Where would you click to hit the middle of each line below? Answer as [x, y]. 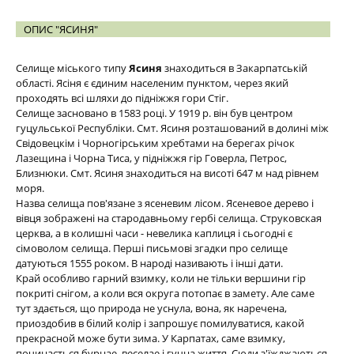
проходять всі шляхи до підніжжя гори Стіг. [122, 98]
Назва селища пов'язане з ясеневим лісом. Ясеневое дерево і [165, 203]
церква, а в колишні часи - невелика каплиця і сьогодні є [154, 233]
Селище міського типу [72, 68]
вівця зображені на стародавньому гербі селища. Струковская [169, 218]
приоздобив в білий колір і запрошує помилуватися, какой [160, 323]
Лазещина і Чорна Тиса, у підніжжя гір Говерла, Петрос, [151, 158]
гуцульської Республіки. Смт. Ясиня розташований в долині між [172, 128]
